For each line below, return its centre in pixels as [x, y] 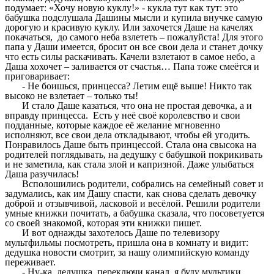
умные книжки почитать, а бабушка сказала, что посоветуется [135, 213]
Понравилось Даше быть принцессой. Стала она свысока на [131, 145]
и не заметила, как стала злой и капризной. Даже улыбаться [129, 165]
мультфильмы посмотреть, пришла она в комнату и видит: [127, 243]
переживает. [30, 262]
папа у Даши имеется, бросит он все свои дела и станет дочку [134, 47]
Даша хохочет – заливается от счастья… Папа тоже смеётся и [132, 67]
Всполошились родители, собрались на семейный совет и [143, 184]
